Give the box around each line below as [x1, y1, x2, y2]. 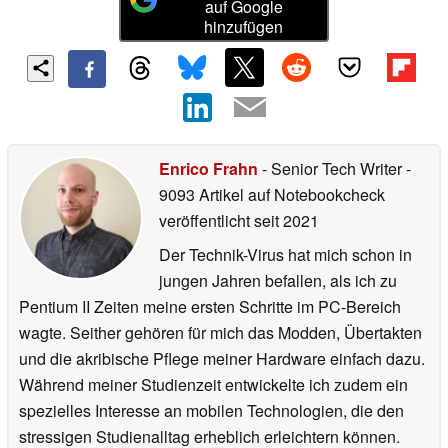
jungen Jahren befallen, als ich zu [159, 268, 397, 292]
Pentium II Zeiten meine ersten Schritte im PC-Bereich [19, 294, 401, 318]
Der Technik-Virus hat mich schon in [159, 242, 412, 266]
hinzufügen [204, 15, 284, 39]
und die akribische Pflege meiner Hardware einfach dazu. [19, 346, 425, 370]
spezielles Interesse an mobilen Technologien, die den [19, 398, 404, 422]
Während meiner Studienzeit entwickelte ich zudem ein [19, 372, 408, 396]
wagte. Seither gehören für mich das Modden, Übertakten [19, 320, 422, 344]
